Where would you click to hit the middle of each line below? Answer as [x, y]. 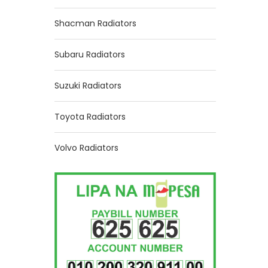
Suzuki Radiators [88, 86]
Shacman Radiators [95, 23]
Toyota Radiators [90, 117]
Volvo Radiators [86, 148]
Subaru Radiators [90, 54]
